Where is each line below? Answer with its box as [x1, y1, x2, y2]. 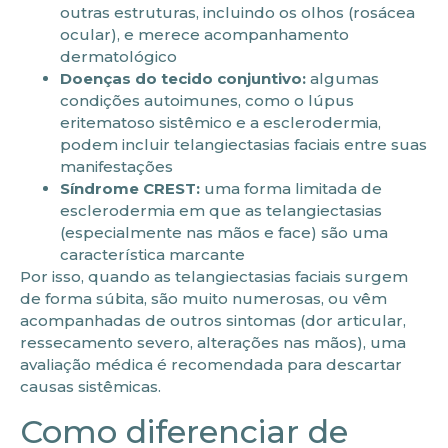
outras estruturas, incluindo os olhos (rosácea [60, 3, 415, 23]
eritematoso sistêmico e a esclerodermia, [60, 113, 381, 133]
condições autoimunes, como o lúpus [60, 91, 354, 111]
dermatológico [60, 47, 177, 67]
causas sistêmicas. [20, 377, 161, 397]
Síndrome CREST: [60, 179, 200, 199]
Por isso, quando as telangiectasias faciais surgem [20, 267, 408, 287]
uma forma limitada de [200, 179, 382, 199]
